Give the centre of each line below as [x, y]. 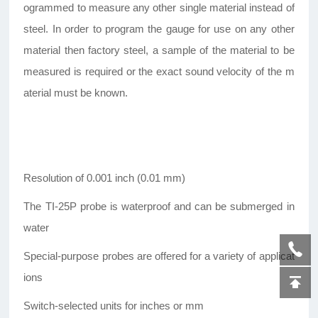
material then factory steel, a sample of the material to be [159, 50]
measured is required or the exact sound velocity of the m [159, 72]
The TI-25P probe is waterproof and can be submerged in [159, 207]
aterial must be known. [76, 93]
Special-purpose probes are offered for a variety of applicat [159, 256]
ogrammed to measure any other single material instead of [159, 8]
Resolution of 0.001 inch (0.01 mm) [105, 178]
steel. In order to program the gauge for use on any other [159, 29]
